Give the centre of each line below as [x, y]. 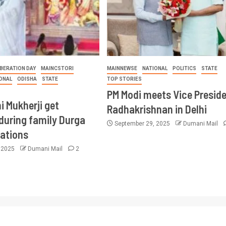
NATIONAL [155, 68]
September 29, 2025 [142, 123]
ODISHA [27, 79]
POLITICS [184, 68]
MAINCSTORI [58, 68]
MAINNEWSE [122, 68]
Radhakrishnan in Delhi [157, 109]
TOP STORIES [124, 79]
